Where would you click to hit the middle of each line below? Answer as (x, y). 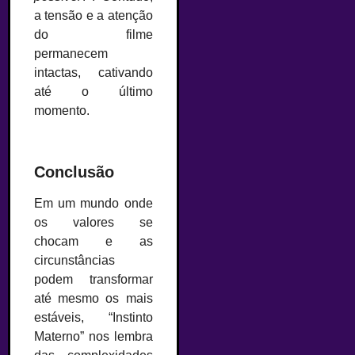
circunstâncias (74, 260)
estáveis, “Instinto (94, 317)
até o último (94, 91)
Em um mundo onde (94, 203)
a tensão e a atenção (94, 15)
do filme (94, 34)
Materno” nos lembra (94, 336)
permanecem (71, 53)
